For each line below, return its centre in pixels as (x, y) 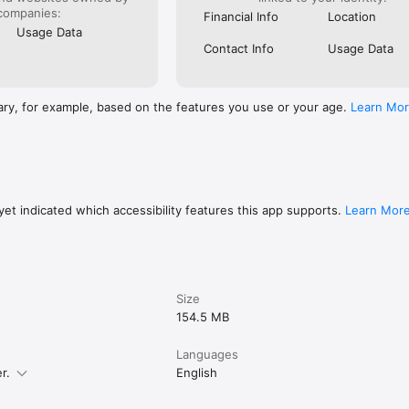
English (197, 372)
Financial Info (241, 16)
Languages (208, 354)
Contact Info (239, 48)
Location (351, 16)
